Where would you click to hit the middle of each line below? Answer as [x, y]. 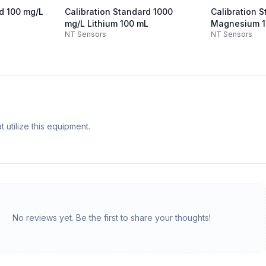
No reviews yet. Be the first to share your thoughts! [111, 218]
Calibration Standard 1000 [118, 12]
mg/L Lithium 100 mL [106, 23]
